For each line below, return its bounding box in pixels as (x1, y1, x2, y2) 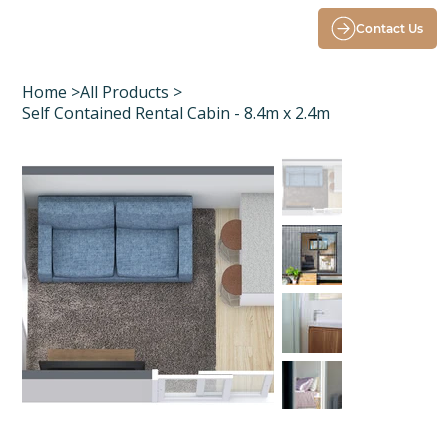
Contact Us (356, 20, 424, 36)
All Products (80, 81, 170, 104)
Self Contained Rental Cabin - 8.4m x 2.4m (22, 102, 331, 125)
